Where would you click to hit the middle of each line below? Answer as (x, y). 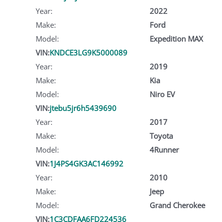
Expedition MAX (176, 38)
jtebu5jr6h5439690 (83, 108)
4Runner (164, 149)
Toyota (161, 136)
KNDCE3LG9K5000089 (88, 52)
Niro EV (162, 94)
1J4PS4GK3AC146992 (86, 163)
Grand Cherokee (177, 205)
